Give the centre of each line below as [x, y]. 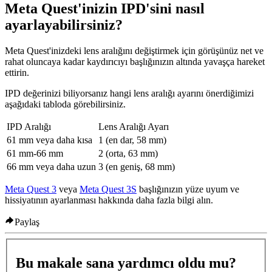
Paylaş [27, 222]
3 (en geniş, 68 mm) [137, 166]
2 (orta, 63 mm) [128, 153]
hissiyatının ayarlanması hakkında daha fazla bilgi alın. [109, 200]
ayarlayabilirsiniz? [64, 25]
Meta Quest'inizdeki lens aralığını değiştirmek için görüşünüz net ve [134, 50]
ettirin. [17, 72]
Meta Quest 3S [108, 189]
